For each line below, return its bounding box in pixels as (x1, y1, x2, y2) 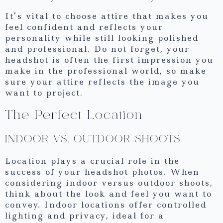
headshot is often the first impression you (5, 54, 214, 65)
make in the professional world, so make (5, 65, 207, 76)
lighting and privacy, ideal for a (5, 210, 164, 222)
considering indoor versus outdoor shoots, (5, 177, 213, 189)
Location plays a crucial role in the (5, 155, 180, 167)
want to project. (5, 87, 83, 98)
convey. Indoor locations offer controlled (5, 199, 207, 211)
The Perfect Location (5, 108, 143, 123)
